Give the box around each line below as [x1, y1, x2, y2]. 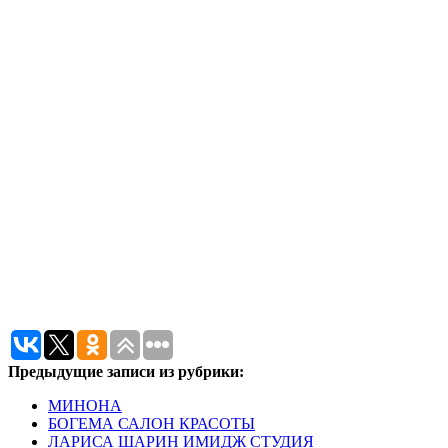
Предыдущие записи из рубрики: [8, 362, 244, 380]
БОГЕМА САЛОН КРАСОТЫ [48, 414, 255, 432]
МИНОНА [48, 396, 122, 414]
